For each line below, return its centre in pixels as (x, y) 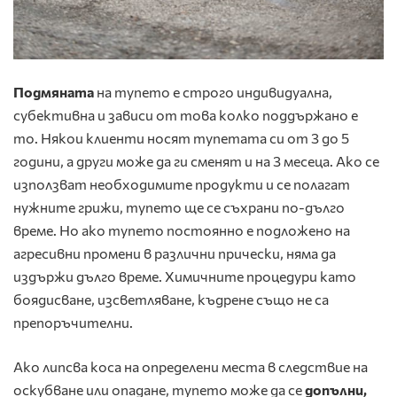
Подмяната (54, 91)
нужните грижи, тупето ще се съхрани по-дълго (179, 206)
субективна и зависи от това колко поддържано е (186, 114)
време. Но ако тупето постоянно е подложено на (182, 230)
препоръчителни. (73, 322)
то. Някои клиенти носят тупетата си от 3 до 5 (181, 137)
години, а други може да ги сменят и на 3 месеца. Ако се (196, 160)
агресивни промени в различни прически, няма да (175, 253)
